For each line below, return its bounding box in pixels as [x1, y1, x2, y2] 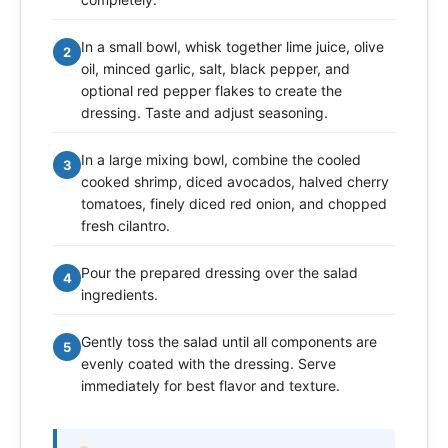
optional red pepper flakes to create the [81, 81, 342, 99]
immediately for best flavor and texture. [81, 376, 340, 394]
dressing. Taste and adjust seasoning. [81, 103, 328, 121]
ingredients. [81, 285, 158, 303]
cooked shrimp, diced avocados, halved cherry [81, 172, 389, 190]
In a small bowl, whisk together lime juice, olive [81, 37, 384, 55]
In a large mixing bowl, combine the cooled [81, 150, 361, 168]
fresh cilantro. [81, 216, 170, 234]
